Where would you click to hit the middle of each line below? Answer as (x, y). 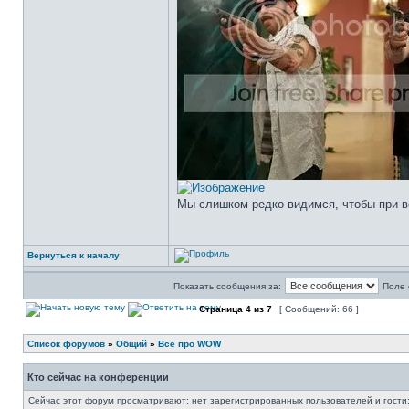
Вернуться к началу (73, 255)
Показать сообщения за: (227, 286)
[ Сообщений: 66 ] (319, 309)
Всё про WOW (189, 344)
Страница (221, 309)
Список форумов (66, 344)
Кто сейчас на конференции (98, 377)
